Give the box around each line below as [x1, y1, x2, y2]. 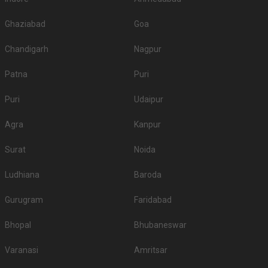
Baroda [134, 170, 162, 180]
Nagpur [134, 44, 162, 54]
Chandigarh [5, 44, 48, 54]
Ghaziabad [5, 19, 45, 29]
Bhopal [5, 220, 31, 230]
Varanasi [5, 245, 38, 255]
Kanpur [134, 120, 161, 130]
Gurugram [5, 195, 43, 205]
